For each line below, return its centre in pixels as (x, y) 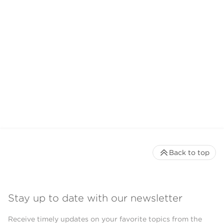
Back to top (189, 153)
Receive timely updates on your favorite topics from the (105, 219)
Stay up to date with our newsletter (95, 198)
